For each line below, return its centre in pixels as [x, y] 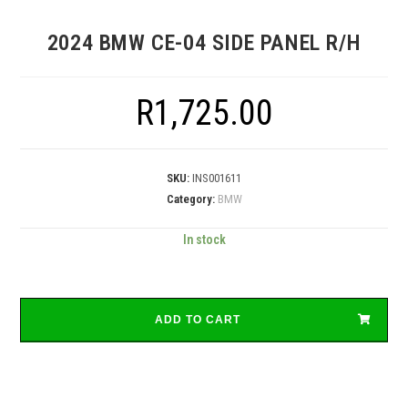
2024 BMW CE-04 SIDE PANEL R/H [204, 42]
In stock [204, 239]
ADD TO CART [197, 319]
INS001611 [217, 178]
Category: [192, 199]
